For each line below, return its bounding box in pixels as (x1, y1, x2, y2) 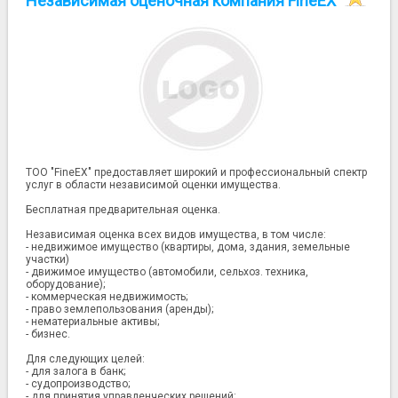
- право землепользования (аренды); (26, 303, 214, 316)
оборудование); (26, 278, 106, 291)
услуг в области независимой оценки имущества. (26, 179, 284, 192)
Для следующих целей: (26, 353, 146, 366)
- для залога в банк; (26, 365, 126, 378)
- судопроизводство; (26, 378, 131, 391)
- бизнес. (26, 328, 71, 341)
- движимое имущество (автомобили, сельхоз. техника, (26, 266, 309, 279)
